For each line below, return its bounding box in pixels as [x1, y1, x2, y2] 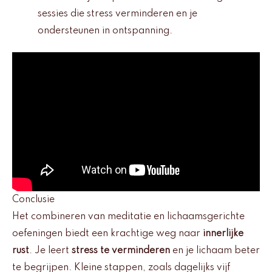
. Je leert [29, 246, 72, 256]
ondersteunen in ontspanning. [38, 25, 172, 36]
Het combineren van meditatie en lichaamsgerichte [12, 212, 245, 222]
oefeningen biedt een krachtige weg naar [12, 229, 203, 239]
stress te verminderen [72, 246, 170, 256]
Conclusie [12, 195, 55, 205]
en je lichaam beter [170, 246, 260, 256]
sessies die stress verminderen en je [38, 8, 197, 19]
